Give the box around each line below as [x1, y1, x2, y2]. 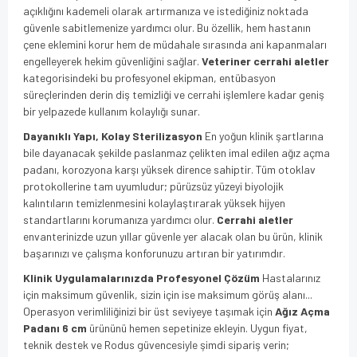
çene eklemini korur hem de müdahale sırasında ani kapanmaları [23, 37, 327, 51]
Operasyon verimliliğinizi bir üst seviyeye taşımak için [23, 304, 275, 318]
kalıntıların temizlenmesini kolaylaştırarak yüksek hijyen [23, 195, 285, 210]
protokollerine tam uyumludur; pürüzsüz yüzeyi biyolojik [23, 178, 284, 193]
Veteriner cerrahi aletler [202, 53, 329, 68]
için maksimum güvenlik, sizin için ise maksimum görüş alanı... [23, 287, 312, 301]
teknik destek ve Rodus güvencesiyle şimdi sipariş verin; [23, 337, 289, 351]
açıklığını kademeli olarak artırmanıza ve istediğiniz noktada [23, 3, 308, 18]
